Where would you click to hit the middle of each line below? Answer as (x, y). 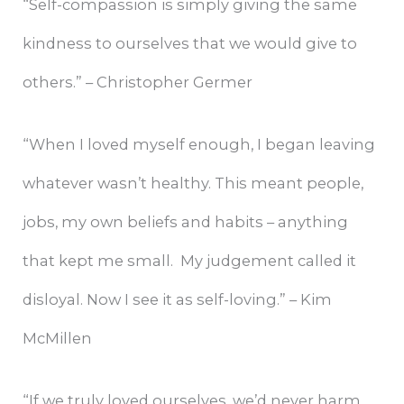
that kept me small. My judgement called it (190, 261)
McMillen (58, 339)
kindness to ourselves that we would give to (190, 43)
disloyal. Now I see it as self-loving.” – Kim (178, 300)
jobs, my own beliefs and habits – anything (186, 222)
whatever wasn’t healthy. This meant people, (193, 184)
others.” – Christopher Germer (138, 82)
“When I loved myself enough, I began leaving (199, 145)
